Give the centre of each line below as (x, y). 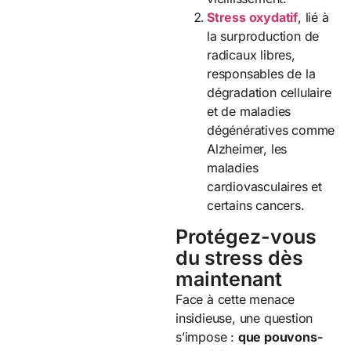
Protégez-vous (246, 236)
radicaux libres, (251, 55)
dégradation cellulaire (269, 93)
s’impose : (207, 337)
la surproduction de (263, 36)
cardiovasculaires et (265, 187)
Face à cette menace (235, 299)
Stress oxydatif (252, 18)
